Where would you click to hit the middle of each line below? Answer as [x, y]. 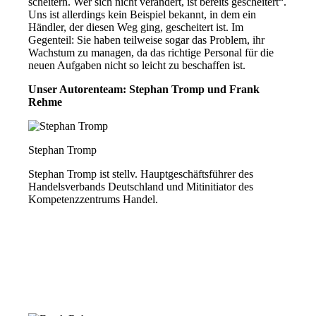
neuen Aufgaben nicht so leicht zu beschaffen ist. [137, 65]
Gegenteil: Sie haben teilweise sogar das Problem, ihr [147, 39]
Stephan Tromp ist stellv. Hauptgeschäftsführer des [141, 174]
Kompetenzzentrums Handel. [93, 199]
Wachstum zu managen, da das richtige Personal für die [151, 52]
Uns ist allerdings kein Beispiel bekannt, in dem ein [142, 14]
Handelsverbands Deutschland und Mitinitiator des [141, 186]
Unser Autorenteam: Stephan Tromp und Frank [144, 89]
